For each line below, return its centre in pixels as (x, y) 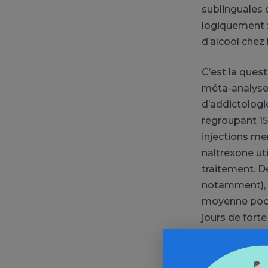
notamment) (233, 185)
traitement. (229, 169)
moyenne (226, 201)
